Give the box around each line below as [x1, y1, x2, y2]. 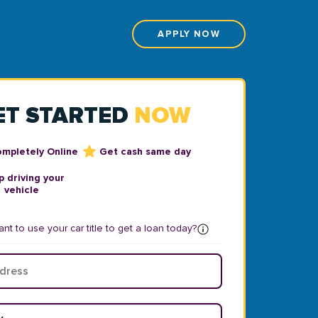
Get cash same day [99, 145, 192, 158]
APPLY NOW [158, 28, 220, 40]
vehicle [4, 184, 40, 196]
